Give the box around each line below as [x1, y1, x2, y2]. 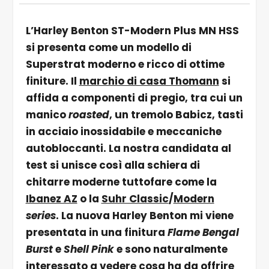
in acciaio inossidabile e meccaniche [25, 124, 222, 139]
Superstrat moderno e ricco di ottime [25, 56, 225, 71]
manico [25, 107, 68, 122]
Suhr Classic [101, 191, 169, 206]
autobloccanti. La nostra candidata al [25, 141, 231, 156]
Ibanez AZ [25, 191, 77, 206]
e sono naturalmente [113, 241, 228, 256]
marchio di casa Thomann [79, 73, 219, 88]
